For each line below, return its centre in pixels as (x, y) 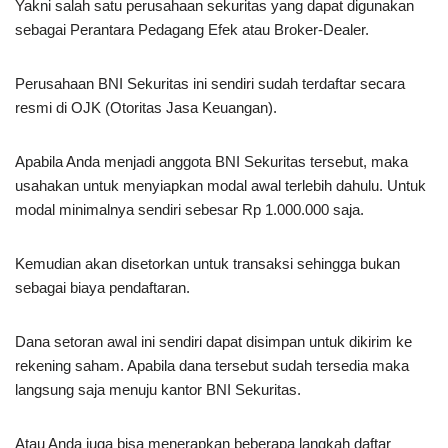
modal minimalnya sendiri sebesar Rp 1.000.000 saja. (189, 209)
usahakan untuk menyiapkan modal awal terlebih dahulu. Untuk (220, 185)
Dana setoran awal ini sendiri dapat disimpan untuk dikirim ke (213, 341)
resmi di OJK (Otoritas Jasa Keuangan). (146, 107)
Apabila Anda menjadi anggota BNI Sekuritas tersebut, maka (211, 161)
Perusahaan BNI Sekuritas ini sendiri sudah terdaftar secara (210, 83)
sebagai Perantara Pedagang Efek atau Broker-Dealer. (192, 29)
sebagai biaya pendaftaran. (102, 287)
